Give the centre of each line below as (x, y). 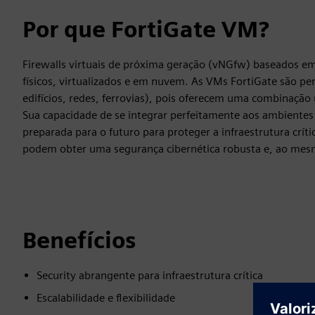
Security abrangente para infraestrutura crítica (150, 275)
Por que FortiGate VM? (146, 29)
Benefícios (79, 240)
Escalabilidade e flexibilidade (106, 298)
